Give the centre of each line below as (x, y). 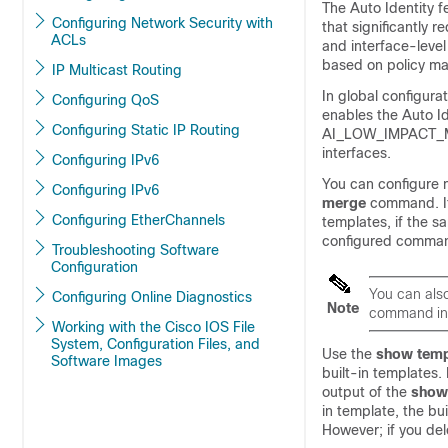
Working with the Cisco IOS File (108, 327)
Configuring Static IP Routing (206, 130)
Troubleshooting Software (106, 250)
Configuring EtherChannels (178, 220)
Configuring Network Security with (120, 23)
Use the (349, 354)
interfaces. (356, 153)
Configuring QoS (145, 100)
